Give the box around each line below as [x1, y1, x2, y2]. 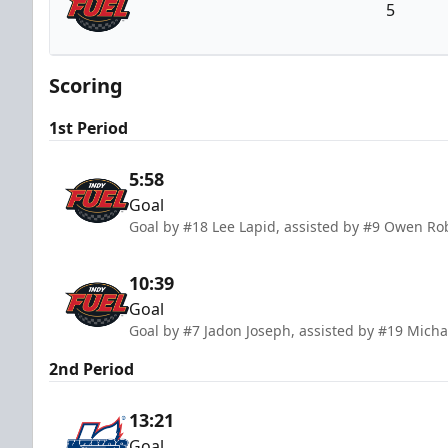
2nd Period [49, 357, 134, 380]
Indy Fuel [163, 41, 231, 64]
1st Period [49, 116, 128, 139]
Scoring [49, 71, 123, 99]
